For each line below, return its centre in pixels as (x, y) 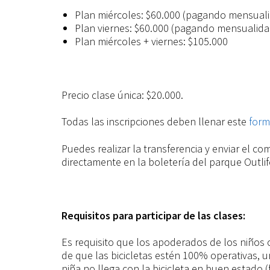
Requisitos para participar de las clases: (153, 215)
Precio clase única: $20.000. (122, 95)
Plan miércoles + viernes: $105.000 (151, 41)
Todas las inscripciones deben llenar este (155, 121)
